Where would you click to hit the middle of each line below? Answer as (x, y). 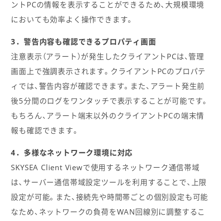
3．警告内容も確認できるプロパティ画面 (84, 41)
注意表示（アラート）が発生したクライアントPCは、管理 (108, 56)
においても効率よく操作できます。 (73, 19)
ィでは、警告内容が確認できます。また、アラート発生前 (108, 86)
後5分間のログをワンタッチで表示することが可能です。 (110, 100)
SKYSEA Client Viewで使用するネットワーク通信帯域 (105, 167)
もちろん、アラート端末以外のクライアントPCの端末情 (108, 115)
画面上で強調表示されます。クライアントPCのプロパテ (109, 71)
